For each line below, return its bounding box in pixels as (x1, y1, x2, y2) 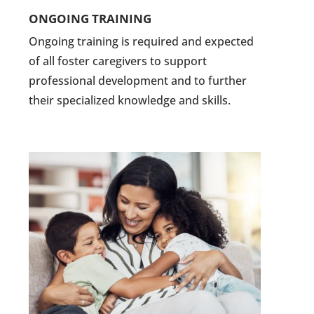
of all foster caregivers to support (29, 53, 207, 69)
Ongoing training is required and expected (29, 33, 254, 49)
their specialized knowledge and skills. (29, 92, 231, 108)
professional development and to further (29, 72, 247, 88)
